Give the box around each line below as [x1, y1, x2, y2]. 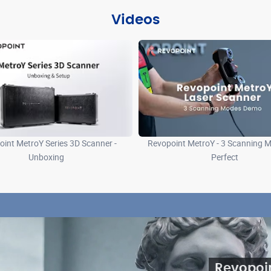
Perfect [211, 151, 238, 163]
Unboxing [28, 151, 64, 163]
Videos [111, 13, 160, 27]
